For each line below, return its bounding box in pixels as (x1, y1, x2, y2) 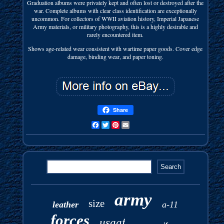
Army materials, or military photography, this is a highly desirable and (32, 22, 198, 30)
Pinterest (119, 120, 140, 129)
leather (52, 199, 79, 209)
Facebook (99, 120, 122, 129)
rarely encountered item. (87, 30, 144, 38)
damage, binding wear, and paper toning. (67, 52, 163, 60)
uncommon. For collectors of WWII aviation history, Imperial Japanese (31, 14, 199, 22)
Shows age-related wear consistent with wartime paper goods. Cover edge (28, 44, 203, 52)
